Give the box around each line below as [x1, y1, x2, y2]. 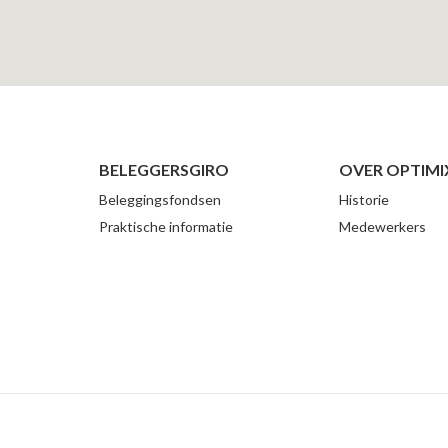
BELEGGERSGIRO [99, 160, 229, 179]
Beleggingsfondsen [99, 191, 221, 208]
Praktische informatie [99, 218, 233, 235]
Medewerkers [339, 218, 426, 235]
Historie [339, 191, 389, 208]
